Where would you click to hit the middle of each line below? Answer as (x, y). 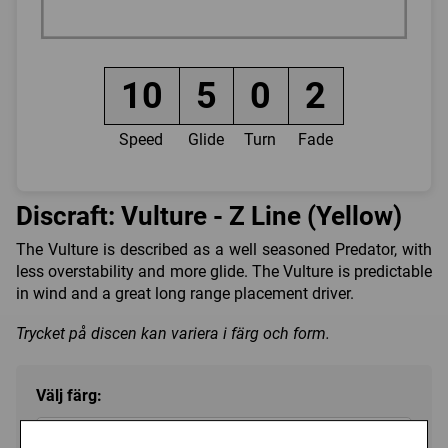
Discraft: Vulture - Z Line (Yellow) (209, 216)
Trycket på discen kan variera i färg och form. (173, 333)
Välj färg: (69, 395)
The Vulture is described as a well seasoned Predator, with (224, 249)
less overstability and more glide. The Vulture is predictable (224, 271)
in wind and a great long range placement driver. (185, 293)
